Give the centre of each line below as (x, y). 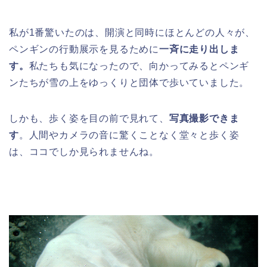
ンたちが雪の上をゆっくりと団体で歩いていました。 (129, 83)
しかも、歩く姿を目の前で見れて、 (89, 119)
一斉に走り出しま (199, 49)
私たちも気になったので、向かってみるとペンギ (139, 66)
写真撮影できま (204, 119)
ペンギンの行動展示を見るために (84, 49)
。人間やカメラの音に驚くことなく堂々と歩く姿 (129, 135)
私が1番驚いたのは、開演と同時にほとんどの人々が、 (132, 33)
